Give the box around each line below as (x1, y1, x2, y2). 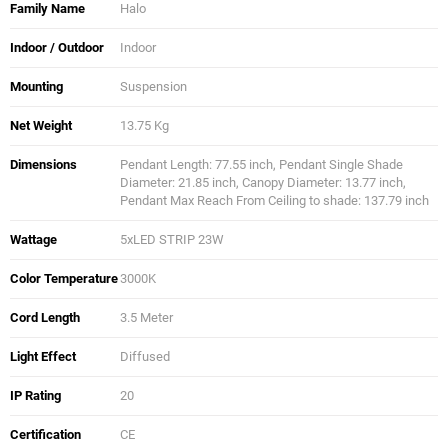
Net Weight (10, 118, 72, 134)
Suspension (120, 79, 187, 95)
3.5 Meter (120, 310, 173, 326)
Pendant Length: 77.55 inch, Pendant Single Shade (120, 157, 403, 173)
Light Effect (10, 349, 76, 365)
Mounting (10, 79, 63, 95)
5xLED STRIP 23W (120, 232, 224, 248)
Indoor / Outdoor (10, 40, 104, 56)
